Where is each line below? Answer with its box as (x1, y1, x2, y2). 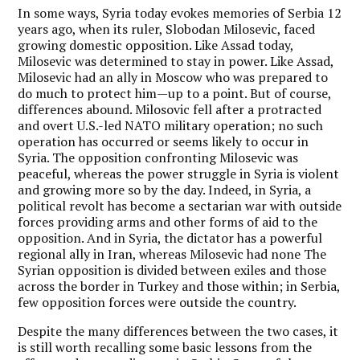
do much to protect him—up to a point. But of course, (18, 84, 332, 102)
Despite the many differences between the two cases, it (18, 322, 339, 340)
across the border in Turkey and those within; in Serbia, (18, 277, 341, 295)
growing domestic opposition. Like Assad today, (18, 36, 294, 54)
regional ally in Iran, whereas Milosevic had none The (18, 245, 327, 263)
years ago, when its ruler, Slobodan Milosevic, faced (18, 20, 316, 38)
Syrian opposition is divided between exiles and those (18, 261, 327, 279)
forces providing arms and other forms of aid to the (18, 213, 318, 231)
